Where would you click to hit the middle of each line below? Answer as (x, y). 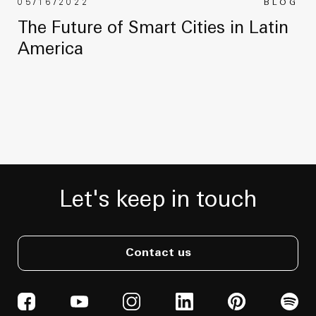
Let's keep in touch (158, 201)
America (50, 50)
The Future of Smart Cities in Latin (153, 29)
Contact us (158, 253)
